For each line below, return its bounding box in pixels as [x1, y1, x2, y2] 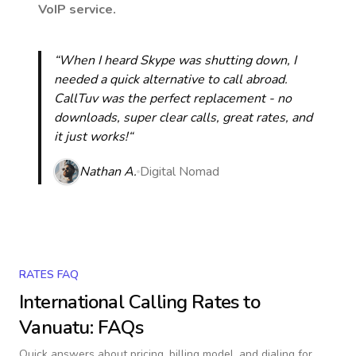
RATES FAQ [19, 267, 79, 282]
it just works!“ [54, 128, 133, 145]
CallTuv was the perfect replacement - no [54, 90, 292, 107]
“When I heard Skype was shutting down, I [54, 52, 296, 69]
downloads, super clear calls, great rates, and [54, 109, 312, 126]
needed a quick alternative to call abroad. [54, 71, 288, 88]
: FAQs [89, 315, 144, 340]
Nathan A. [79, 163, 137, 180]
